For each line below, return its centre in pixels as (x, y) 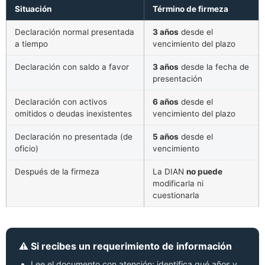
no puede (205, 172)
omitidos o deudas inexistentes (74, 114)
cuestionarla (176, 195)
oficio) (27, 149)
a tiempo (32, 44)
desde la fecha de (214, 67)
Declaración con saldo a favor (72, 67)
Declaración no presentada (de (74, 137)
